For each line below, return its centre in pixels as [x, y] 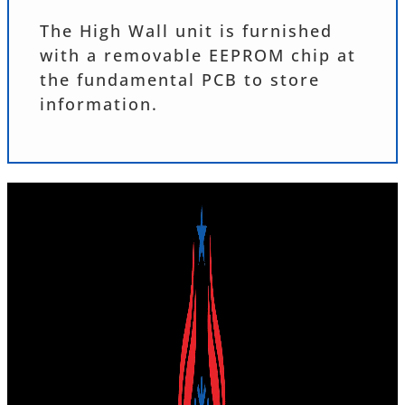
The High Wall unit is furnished [187, 31]
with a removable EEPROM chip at [198, 56]
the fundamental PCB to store [180, 80]
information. [99, 104]
